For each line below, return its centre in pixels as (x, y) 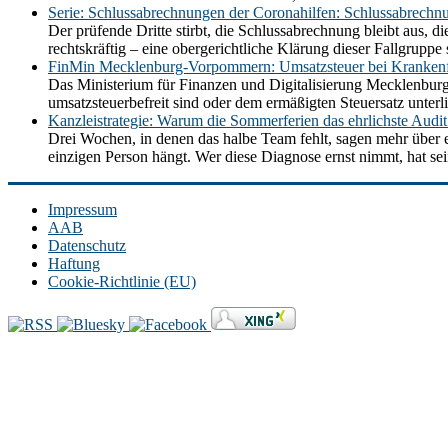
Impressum (82, 209)
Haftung (74, 263)
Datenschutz (87, 245)
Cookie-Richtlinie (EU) (122, 281)
